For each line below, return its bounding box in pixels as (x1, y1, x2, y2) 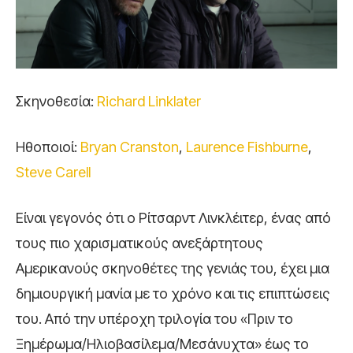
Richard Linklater (97, 93, 201, 110)
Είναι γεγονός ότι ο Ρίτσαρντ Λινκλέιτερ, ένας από (16, 210, 331, 227)
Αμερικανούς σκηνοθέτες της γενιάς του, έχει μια (16, 260, 329, 277)
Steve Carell (16, 164, 91, 181)
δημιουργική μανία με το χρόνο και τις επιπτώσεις (16, 285, 330, 303)
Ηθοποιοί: (16, 139, 80, 156)
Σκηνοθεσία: (16, 93, 97, 110)
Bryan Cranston (80, 139, 179, 156)
